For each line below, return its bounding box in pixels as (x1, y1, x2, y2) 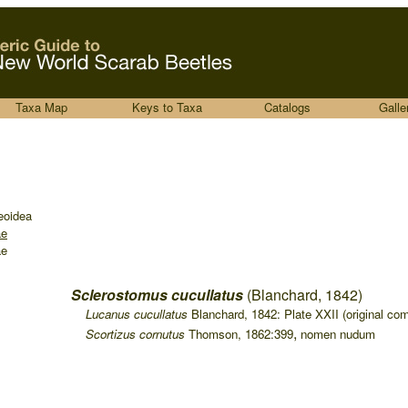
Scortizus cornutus (86, 325, 185, 342)
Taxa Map (15, 98, 67, 116)
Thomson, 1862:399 (185, 325, 293, 342)
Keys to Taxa (132, 98, 202, 116)
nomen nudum (301, 325, 375, 342)
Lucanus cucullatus (86, 305, 191, 322)
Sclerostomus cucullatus (71, 284, 247, 305)
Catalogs (264, 98, 311, 116)
